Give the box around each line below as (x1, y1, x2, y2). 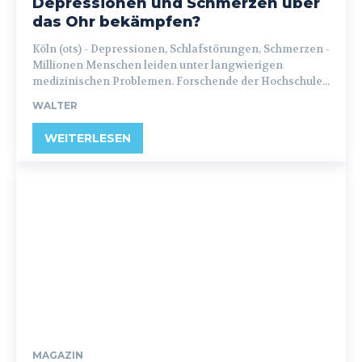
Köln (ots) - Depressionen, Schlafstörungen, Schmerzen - (32, 42, 90, 56)
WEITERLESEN (44, 131, 131, 145)
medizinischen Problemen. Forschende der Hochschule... (32, 74, 330, 88)
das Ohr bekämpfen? (32, 13, 200, 31)
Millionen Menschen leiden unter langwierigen (32, 58, 283, 72)
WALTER (32, 99, 78, 112)
